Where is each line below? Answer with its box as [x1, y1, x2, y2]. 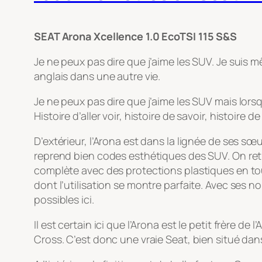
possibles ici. [34, 192, 94, 207]
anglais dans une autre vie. [34, 69, 161, 84]
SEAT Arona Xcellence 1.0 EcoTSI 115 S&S [34, 29, 237, 44]
